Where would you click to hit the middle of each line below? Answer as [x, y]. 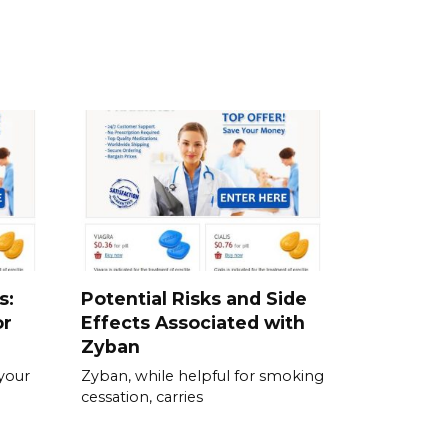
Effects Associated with [193, 322]
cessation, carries [142, 396]
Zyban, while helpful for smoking [202, 375]
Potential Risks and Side [194, 298]
